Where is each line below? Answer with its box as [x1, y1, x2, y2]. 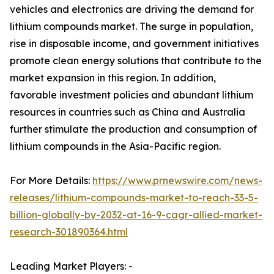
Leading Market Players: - [10, 260, 133, 273]
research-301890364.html [10, 226, 128, 239]
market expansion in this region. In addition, [10, 72, 216, 84]
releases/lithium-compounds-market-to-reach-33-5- [10, 191, 258, 204]
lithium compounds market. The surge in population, [10, 20, 253, 33]
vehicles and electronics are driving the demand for [10, 3, 254, 16]
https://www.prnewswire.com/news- [92, 174, 262, 187]
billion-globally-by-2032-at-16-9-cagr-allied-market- [10, 209, 262, 221]
